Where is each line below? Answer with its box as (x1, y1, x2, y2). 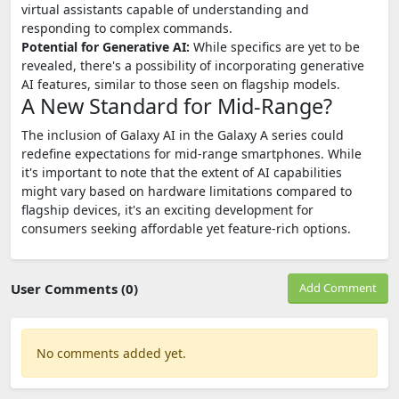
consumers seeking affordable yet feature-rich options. (21, 219, 351, 237)
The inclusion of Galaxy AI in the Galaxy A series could (21, 126, 344, 143)
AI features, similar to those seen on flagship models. (21, 75, 340, 93)
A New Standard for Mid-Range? (21, 91, 332, 120)
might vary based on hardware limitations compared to (21, 182, 352, 199)
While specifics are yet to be (190, 37, 360, 55)
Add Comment (299, 279, 377, 296)
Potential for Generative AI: (21, 37, 190, 55)
